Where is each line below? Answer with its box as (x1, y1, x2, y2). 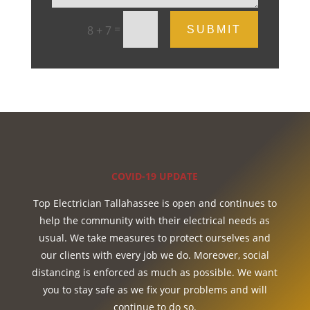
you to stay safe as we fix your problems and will (42, 282, 267, 296)
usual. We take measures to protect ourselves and (39, 230, 271, 244)
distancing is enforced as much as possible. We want (32, 265, 278, 279)
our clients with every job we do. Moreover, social (40, 248, 269, 262)
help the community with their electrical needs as (39, 213, 271, 227)
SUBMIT (187, 23, 242, 35)
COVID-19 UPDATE (111, 169, 199, 183)
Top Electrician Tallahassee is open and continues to (33, 196, 277, 210)
